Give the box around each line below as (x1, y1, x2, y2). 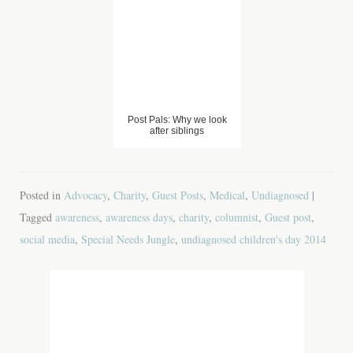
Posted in (20, 187, 64, 203)
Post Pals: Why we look (127, 113, 227, 125)
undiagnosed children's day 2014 (181, 231, 326, 247)
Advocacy (64, 187, 107, 203)
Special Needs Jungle (81, 231, 175, 247)
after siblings (150, 124, 204, 136)
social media (20, 231, 75, 247)
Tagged (20, 209, 55, 225)
